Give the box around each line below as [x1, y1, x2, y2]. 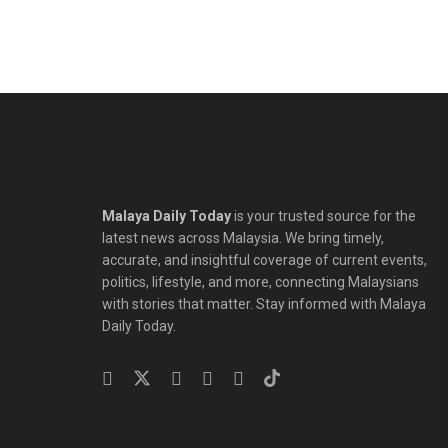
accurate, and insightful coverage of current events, [102, 252, 427, 269]
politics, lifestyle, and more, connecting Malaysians [102, 274, 419, 291]
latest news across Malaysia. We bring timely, [102, 230, 384, 247]
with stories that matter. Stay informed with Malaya [102, 296, 426, 313]
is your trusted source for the [231, 208, 416, 225]
